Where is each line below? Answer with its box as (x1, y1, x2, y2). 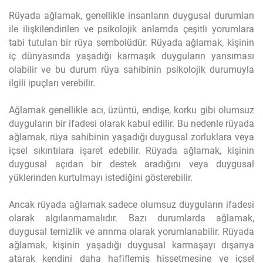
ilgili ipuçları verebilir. (9, 77, 95, 89)
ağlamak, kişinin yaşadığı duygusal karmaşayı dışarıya (9, 240, 254, 251)
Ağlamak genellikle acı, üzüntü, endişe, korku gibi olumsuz (9, 104, 254, 116)
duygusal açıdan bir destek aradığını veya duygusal (9, 159, 254, 170)
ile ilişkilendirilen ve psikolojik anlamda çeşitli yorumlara (9, 23, 254, 35)
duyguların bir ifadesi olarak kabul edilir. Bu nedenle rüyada (9, 118, 254, 129)
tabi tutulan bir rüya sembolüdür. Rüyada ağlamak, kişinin (9, 37, 254, 48)
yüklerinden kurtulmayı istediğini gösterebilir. (9, 172, 193, 183)
